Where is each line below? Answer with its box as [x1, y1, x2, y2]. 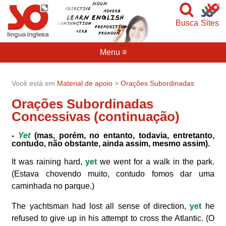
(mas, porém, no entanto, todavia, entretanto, [30, 131, 214, 140]
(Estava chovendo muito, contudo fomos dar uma [12, 169, 214, 179]
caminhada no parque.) [12, 182, 95, 191]
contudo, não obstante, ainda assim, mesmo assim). [12, 139, 210, 148]
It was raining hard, [12, 157, 86, 166]
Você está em [12, 79, 58, 87]
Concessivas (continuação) [12, 109, 180, 124]
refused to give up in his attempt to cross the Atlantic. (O [12, 214, 214, 223]
